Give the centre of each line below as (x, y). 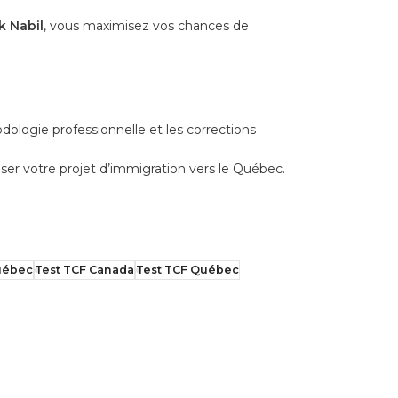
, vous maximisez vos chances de (146, 25)
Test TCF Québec (187, 269)
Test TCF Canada (84, 269)
